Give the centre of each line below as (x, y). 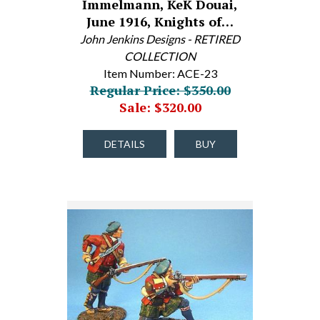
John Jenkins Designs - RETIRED (160, 39)
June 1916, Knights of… (160, 21)
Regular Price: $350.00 (160, 90)
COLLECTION (160, 56)
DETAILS (125, 144)
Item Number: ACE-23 (160, 73)
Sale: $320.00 (160, 107)
